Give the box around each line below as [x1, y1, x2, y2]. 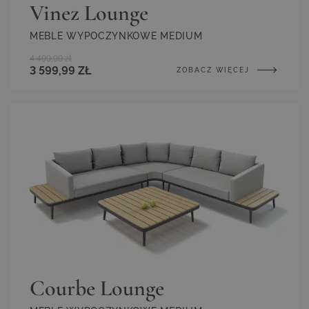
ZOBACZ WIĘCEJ [177, 66, 253, 74]
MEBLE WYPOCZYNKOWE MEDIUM [30, 30, 203, 42]
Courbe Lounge [30, 274, 164, 301]
